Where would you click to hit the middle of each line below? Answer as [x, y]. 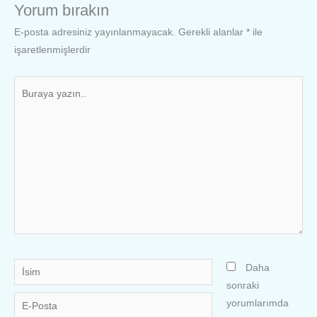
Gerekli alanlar [212, 33]
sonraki [242, 285]
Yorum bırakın [62, 11]
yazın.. [28, 103]
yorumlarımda [257, 303]
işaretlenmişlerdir [52, 50]
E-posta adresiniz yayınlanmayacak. [95, 33]
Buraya [29, 85]
